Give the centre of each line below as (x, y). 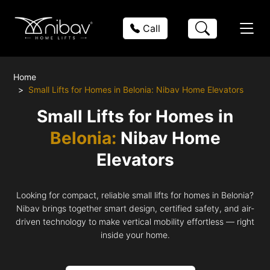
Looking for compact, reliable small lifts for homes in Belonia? (135, 195)
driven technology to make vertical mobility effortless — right (135, 221)
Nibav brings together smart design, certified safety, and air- (135, 208)
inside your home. (135, 234)
